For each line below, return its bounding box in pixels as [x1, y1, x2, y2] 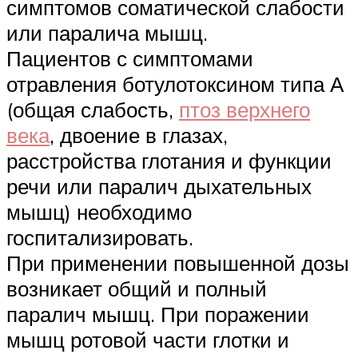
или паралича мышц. [6, 20, 208, 46]
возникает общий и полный [6, 276, 267, 302]
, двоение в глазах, [50, 122, 228, 149]
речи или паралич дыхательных [6, 173, 312, 200]
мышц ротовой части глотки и [6, 327, 289, 353]
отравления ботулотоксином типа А [6, 71, 344, 97]
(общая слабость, [6, 97, 179, 123]
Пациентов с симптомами [6, 46, 253, 72]
